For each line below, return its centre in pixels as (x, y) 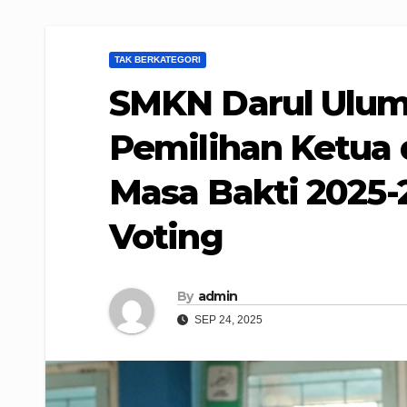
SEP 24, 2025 (227, 320)
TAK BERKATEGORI (158, 60)
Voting (166, 237)
